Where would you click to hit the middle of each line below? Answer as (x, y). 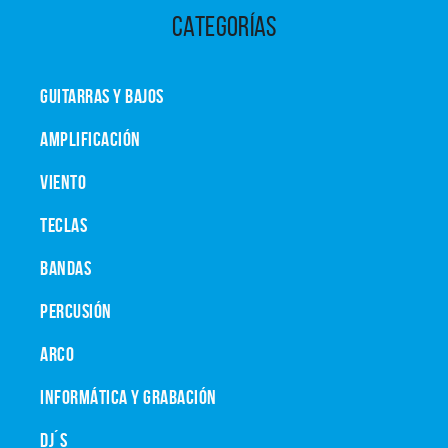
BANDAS (65, 268)
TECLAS (63, 225)
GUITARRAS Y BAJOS (102, 96)
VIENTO (63, 182)
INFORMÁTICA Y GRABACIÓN (128, 397)
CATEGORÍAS (224, 27)
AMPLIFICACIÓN (90, 139)
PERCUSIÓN (76, 311)
